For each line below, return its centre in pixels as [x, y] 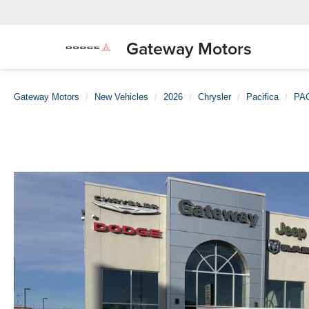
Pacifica [262, 97]
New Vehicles [121, 97]
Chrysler [215, 97]
